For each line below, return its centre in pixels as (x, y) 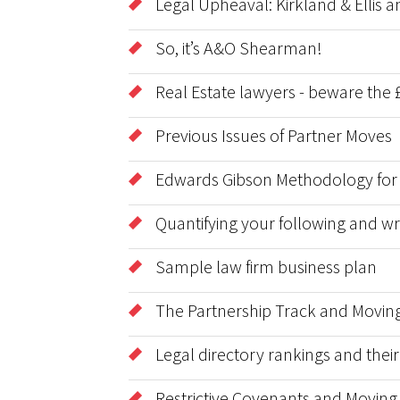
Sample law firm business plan (266, 267)
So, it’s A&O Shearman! (239, 48)
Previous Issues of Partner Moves (274, 135)
